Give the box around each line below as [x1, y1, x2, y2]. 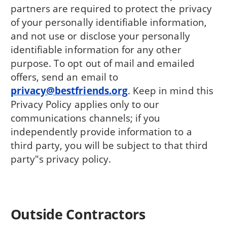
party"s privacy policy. [10, 152, 111, 166]
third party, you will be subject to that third [10, 138, 208, 152]
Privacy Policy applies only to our [10, 97, 160, 111]
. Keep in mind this [127, 83, 213, 97]
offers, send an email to [10, 69, 118, 84]
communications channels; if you [10, 110, 161, 125]
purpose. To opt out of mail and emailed [10, 56, 195, 70]
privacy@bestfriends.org [10, 83, 128, 97]
